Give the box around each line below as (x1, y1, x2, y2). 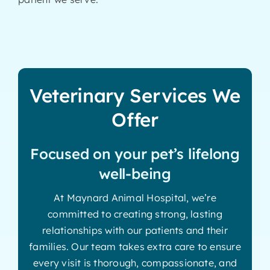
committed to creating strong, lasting (48, 207, 222, 220)
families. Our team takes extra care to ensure (29, 240, 241, 253)
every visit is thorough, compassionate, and (33, 256, 237, 269)
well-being (99, 164, 171, 183)
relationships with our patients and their (42, 224, 228, 236)
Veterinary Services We (29, 83, 241, 107)
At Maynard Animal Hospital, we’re (54, 191, 216, 204)
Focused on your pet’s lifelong (30, 144, 240, 163)
